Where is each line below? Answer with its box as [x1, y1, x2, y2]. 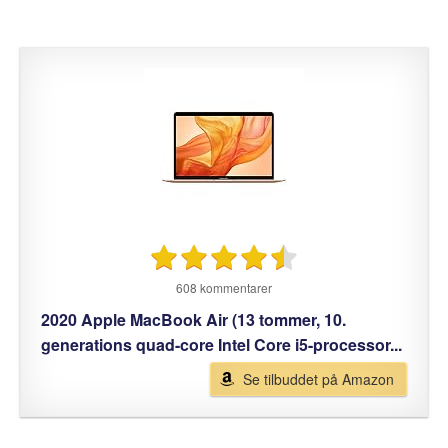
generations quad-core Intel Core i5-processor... [41, 332, 402, 356]
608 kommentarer [176, 278, 272, 296]
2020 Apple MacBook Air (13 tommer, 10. [41, 307, 346, 331]
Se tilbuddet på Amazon [243, 368, 394, 389]
